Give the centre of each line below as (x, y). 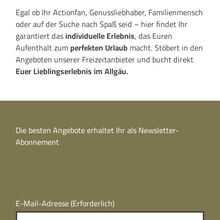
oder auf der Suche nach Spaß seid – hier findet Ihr (102, 24)
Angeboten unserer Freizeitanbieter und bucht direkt (105, 59)
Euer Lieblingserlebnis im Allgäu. (72, 71)
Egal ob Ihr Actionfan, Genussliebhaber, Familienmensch (109, 12)
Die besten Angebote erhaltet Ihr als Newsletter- (97, 130)
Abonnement (37, 142)
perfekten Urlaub (99, 47)
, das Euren (153, 36)
